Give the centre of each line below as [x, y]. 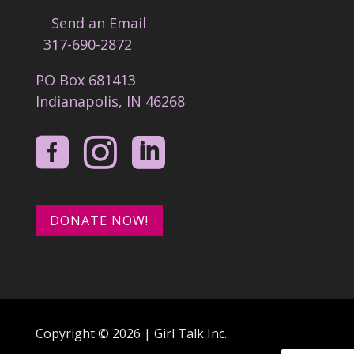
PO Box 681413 [85, 79]
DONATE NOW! [99, 220]
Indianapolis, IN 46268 [110, 101]
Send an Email [90, 23]
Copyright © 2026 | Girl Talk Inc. [131, 334]
